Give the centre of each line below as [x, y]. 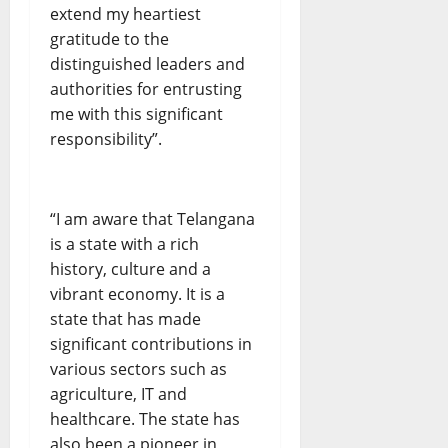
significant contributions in [151, 344]
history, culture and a [130, 269]
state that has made [125, 319]
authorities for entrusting [146, 89]
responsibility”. [106, 139]
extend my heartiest [125, 14]
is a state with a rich [124, 244]
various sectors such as [138, 369]
